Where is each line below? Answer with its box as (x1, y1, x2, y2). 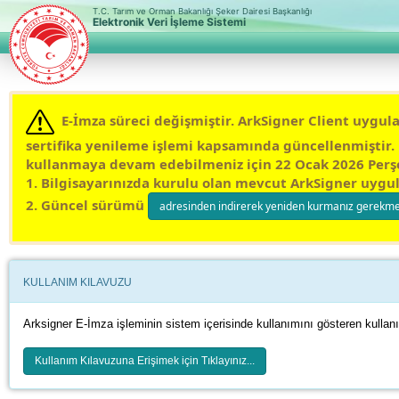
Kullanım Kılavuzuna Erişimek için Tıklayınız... (35, 354, 255, 367)
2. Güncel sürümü (26, 195, 148, 214)
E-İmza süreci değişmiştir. (58, 111, 234, 130)
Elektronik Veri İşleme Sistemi (93, 15, 246, 28)
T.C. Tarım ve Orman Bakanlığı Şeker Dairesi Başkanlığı (93, 6, 312, 16)
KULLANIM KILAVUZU (23, 275, 132, 289)
